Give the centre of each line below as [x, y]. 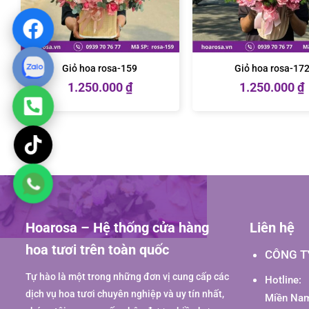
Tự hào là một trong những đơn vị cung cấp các [127, 277]
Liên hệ [272, 228]
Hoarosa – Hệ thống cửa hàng [117, 228]
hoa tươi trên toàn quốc [97, 250]
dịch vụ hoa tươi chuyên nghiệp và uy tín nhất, [125, 294]
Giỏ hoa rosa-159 [100, 68]
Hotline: [283, 280]
